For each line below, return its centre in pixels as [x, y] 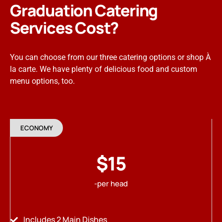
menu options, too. [42, 81]
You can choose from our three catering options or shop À [110, 57]
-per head [111, 183]
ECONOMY [37, 128]
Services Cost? [64, 28]
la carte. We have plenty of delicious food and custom [104, 69]
